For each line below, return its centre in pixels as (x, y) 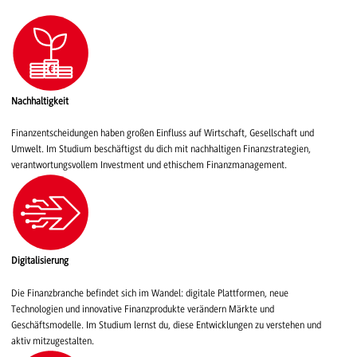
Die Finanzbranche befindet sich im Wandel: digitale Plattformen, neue (150, 293)
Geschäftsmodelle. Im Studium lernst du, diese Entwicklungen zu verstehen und (166, 325)
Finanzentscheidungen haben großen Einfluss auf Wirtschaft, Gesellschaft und (163, 133)
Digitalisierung (40, 261)
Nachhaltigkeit (40, 102)
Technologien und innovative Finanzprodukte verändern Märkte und (143, 309)
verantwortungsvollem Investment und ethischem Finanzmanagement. (149, 165)
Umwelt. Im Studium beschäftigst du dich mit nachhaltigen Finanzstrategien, (161, 149)
